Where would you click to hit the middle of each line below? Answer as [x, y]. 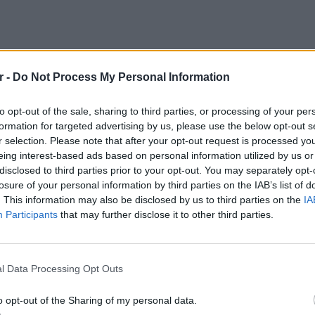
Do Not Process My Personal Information [121, 77]
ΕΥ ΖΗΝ [294, 250]
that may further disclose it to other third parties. [166, 214]
